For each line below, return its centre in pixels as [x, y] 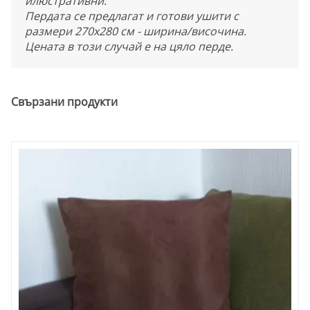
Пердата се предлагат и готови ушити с [132, 16]
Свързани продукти [64, 102]
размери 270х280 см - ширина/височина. [136, 31]
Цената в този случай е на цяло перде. [129, 47]
